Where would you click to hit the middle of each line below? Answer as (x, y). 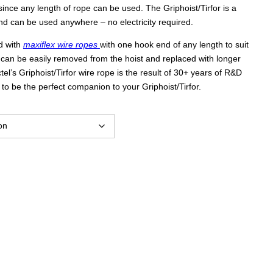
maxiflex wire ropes (60, 44)
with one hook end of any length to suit (174, 44)
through (165, 61)
